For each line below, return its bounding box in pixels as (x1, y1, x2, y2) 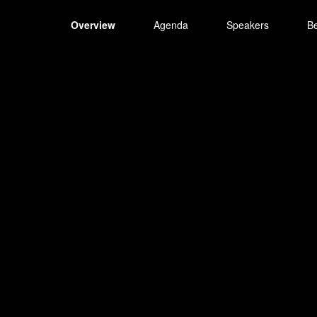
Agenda (154, 18, 188, 32)
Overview (71, 18, 115, 32)
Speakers (226, 18, 269, 32)
